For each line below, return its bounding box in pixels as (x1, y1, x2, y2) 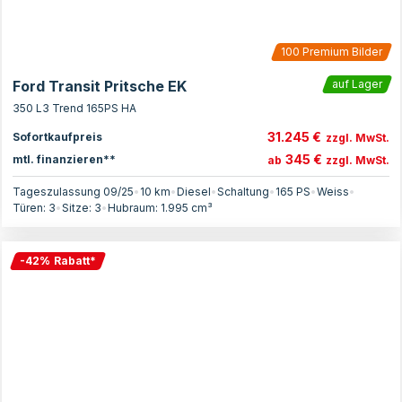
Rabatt (54, 254, 90, 267)
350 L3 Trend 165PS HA (13, 101, 136, 115)
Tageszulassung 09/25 (13, 185, 134, 198)
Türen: (13, 201, 48, 214)
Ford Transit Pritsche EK (13, 77, 187, 95)
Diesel (177, 185, 211, 198)
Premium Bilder (300, 45, 382, 58)
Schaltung (217, 185, 269, 198)
